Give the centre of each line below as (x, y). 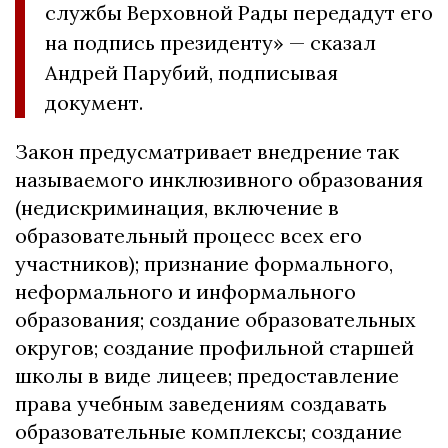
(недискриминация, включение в (177, 208)
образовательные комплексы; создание (208, 432)
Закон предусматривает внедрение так (207, 152)
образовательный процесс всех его (188, 236)
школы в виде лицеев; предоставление (207, 376)
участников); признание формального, (204, 264)
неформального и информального (185, 292)
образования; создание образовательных (215, 320)
